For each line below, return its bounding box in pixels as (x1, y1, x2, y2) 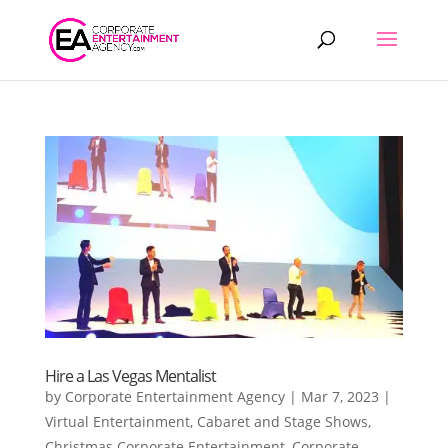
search (8, 21, 54, 41)
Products (8, 6, 70, 26)
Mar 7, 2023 (300, 386, 379, 406)
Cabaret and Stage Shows (196, 411, 368, 431)
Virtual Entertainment (44, 411, 190, 431)
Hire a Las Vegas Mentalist (44, 364, 216, 387)
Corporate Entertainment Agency (64, 386, 285, 406)
